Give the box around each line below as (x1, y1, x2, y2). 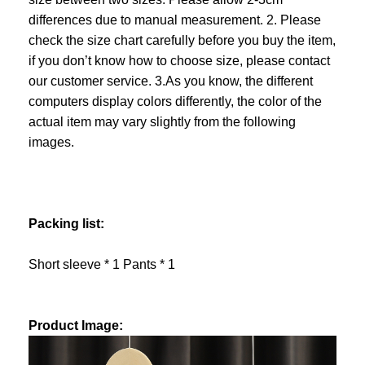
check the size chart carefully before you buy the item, (29, 33, 336, 48)
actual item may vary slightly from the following (29, 115, 296, 130)
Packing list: (29, 217, 104, 231)
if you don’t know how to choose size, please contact (29, 54, 330, 68)
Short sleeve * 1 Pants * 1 (29, 257, 175, 272)
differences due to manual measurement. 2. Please (29, 13, 321, 28)
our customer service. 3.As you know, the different (29, 74, 313, 89)
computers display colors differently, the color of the (29, 95, 322, 109)
